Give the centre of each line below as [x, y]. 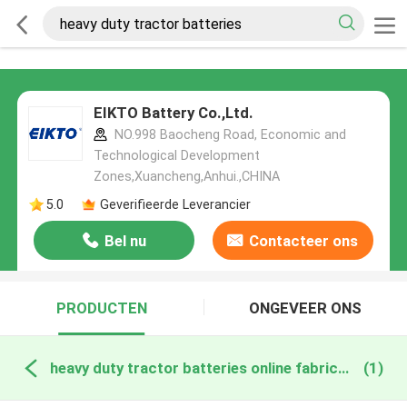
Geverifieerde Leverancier [175, 204]
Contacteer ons [304, 241]
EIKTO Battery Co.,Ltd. [173, 113]
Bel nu [125, 241]
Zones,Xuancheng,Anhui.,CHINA [186, 177]
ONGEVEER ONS [306, 308]
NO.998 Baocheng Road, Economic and [228, 135]
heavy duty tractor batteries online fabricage [343, 367]
